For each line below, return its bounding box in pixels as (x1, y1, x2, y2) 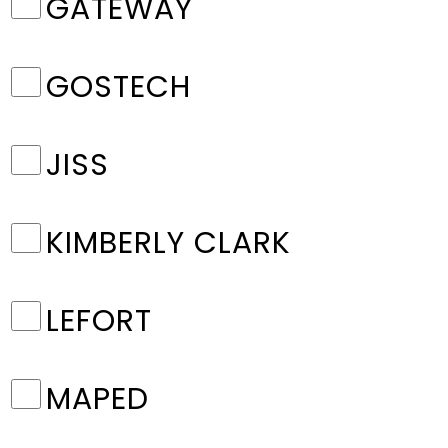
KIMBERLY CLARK (46, 222, 291, 264)
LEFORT (46, 300, 152, 342)
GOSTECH (46, 66, 191, 108)
